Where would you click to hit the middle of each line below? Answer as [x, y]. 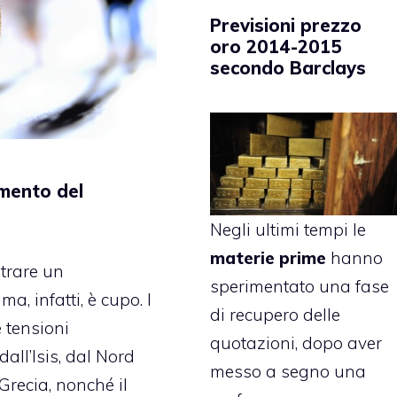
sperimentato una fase [300, 286]
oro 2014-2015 [276, 47]
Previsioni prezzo [286, 26]
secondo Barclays [288, 68]
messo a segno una [288, 371]
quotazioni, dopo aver [296, 343]
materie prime [271, 257]
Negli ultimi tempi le [288, 229]
